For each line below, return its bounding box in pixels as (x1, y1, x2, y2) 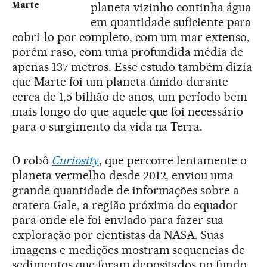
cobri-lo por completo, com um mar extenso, (12, 29, 250, 44)
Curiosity (51, 153, 99, 167)
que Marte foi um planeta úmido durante (12, 74, 229, 89)
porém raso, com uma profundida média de (12, 44, 244, 59)
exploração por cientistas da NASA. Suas (12, 227, 225, 242)
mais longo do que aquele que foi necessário (12, 104, 244, 119)
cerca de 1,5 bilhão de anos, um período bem (12, 89, 248, 104)
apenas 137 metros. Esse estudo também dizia (12, 59, 253, 74)
